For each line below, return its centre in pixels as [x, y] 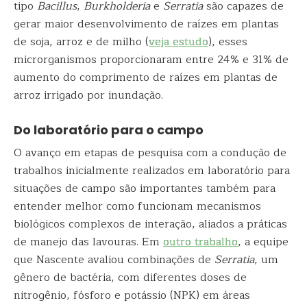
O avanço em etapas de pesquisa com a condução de [150, 153]
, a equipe [263, 242]
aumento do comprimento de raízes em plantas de [146, 77]
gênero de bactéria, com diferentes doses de [130, 278]
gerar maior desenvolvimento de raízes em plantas [146, 24]
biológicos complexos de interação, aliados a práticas [150, 224]
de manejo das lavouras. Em [88, 242]
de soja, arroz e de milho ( [81, 42]
